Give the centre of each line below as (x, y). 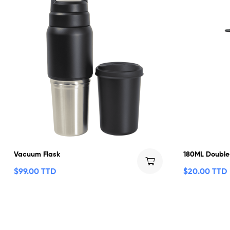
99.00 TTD (37, 171)
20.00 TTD (207, 171)
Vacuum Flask (37, 154)
